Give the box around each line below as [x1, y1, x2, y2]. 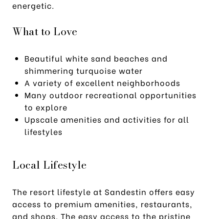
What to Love [12, 23, 77, 39]
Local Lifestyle [12, 156, 87, 173]
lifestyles [24, 125, 65, 137]
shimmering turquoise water [24, 64, 143, 76]
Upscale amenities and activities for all [24, 113, 189, 125]
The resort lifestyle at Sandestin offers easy [12, 185, 195, 197]
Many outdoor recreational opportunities [24, 88, 197, 100]
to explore [24, 101, 70, 112]
